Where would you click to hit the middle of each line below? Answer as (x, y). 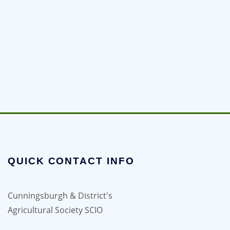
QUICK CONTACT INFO (71, 161)
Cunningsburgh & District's (60, 196)
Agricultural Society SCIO (55, 210)
